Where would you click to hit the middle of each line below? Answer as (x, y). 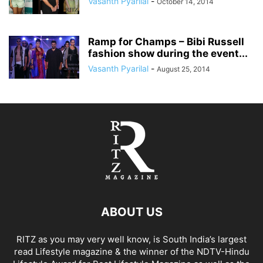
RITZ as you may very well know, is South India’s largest (131, 239)
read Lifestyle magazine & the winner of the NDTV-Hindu (131, 252)
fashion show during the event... (168, 53)
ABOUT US (131, 212)
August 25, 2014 (183, 69)
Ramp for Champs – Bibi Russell (166, 42)
